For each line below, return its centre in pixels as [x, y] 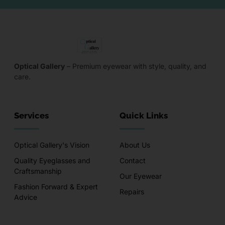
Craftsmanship [38, 171]
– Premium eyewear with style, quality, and [136, 66]
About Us [135, 145]
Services [31, 115]
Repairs [132, 191]
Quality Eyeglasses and [52, 160]
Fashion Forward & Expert [56, 186]
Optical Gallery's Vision [52, 145]
